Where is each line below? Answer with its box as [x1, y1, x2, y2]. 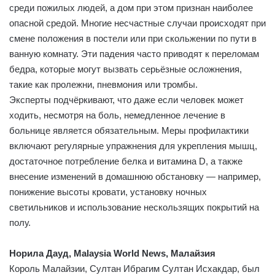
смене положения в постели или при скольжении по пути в [9, 33, 257, 44]
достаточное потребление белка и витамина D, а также [9, 155, 242, 166]
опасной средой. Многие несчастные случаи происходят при [9, 17, 266, 28]
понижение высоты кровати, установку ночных [9, 186, 207, 197]
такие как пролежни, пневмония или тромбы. [9, 79, 198, 90]
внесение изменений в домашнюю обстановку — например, [9, 171, 261, 182]
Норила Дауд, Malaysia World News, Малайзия [9, 247, 215, 258]
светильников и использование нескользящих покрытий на [9, 201, 259, 212]
